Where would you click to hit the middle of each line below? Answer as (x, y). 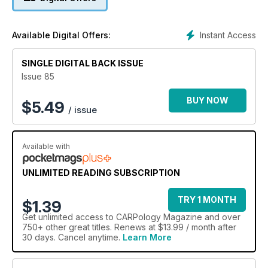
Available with (46, 146)
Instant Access (228, 35)
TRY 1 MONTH (207, 199)
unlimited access (71, 217)
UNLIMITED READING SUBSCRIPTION (101, 172)
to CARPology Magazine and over (172, 217)
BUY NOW (208, 100)
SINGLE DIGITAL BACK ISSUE (83, 63)
